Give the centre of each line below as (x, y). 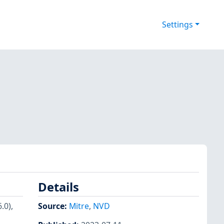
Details (58, 187)
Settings (177, 25)
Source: (53, 206)
